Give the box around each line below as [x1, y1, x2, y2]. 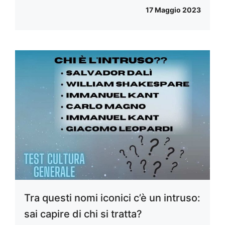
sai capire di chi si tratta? [24, 208, 142, 220]
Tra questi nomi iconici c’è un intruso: [24, 192, 200, 204]
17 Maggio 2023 [146, 5, 201, 14]
